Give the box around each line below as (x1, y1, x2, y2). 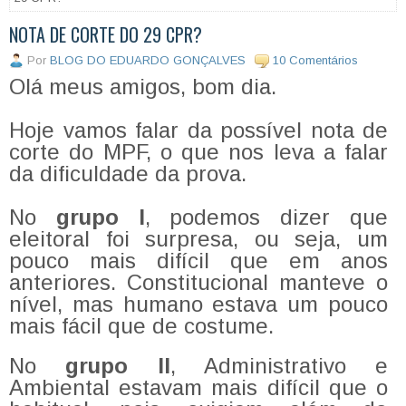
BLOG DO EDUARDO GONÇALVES (50, 53, 246, 67)
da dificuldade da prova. (9, 160, 253, 186)
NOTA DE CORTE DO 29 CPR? (9, 20, 202, 48)
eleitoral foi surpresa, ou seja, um (9, 226, 388, 251)
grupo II (65, 353, 170, 378)
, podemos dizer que (144, 204, 389, 229)
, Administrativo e (169, 353, 388, 378)
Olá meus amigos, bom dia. (9, 73, 276, 99)
